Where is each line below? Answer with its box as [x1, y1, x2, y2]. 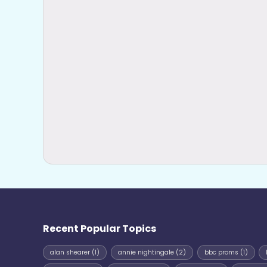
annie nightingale [117, 247, 174, 257]
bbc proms [204, 247, 238, 257]
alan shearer [50, 247, 91, 257]
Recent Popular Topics [43, 222, 156, 236]
